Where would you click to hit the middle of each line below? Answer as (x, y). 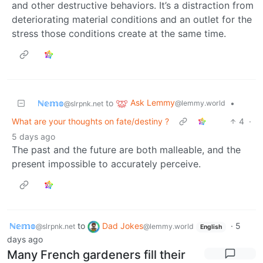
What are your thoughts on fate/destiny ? (90, 122)
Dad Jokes (123, 226)
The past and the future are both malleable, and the (126, 150)
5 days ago (33, 137)
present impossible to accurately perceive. (106, 164)
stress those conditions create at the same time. (119, 34)
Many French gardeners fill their (96, 254)
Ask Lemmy (153, 103)
